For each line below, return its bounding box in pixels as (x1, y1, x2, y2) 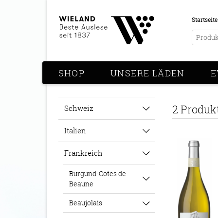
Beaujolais (69, 198, 103, 208)
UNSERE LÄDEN (110, 67, 185, 79)
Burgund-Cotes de (69, 169, 127, 179)
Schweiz (64, 103, 93, 113)
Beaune (69, 179, 94, 189)
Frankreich (64, 148, 103, 158)
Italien (64, 126, 86, 135)
